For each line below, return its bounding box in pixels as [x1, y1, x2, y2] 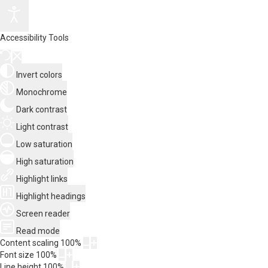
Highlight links [16, 174, 68, 184]
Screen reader [16, 209, 70, 218]
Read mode [16, 226, 60, 236]
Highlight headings [16, 191, 86, 201]
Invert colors [16, 70, 62, 80]
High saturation [16, 157, 74, 166]
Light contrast [16, 122, 68, 132]
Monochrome [16, 87, 67, 97]
